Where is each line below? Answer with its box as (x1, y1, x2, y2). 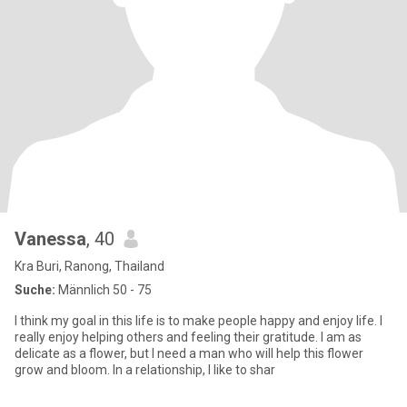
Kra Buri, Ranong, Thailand (15, 259, 164, 273)
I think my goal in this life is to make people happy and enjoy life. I (15, 313, 382, 328)
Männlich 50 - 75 (55, 283, 152, 297)
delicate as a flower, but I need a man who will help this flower (15, 346, 363, 361)
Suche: (15, 283, 55, 297)
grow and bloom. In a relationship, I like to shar (15, 362, 275, 377)
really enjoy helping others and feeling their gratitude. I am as (15, 330, 362, 344)
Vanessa (15, 228, 86, 250)
